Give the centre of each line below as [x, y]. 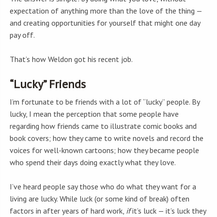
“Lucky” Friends [48, 84]
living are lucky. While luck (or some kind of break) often [100, 199]
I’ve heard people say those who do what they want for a [103, 187]
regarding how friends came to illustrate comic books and [103, 126]
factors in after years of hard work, [68, 211]
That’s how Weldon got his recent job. [71, 59]
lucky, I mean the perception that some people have [94, 114]
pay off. [22, 35]
